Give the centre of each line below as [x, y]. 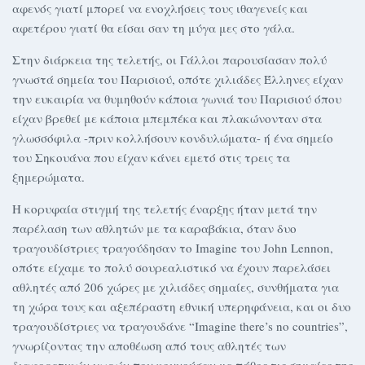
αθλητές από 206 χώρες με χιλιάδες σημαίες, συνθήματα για [176, 287]
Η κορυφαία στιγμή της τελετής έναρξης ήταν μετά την [165, 209]
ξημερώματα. [48, 177]
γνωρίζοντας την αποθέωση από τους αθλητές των [149, 345]
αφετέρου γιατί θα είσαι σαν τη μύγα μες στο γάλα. [154, 28]
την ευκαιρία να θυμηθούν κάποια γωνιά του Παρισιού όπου [177, 99]
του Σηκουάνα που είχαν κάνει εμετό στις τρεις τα [151, 157]
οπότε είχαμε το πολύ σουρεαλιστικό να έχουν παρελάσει [172, 267]
